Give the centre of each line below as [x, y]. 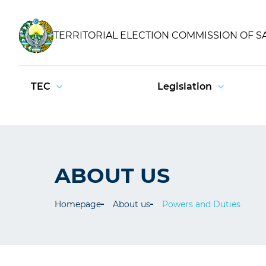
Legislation [185, 86]
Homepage [78, 204]
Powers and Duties [201, 204]
